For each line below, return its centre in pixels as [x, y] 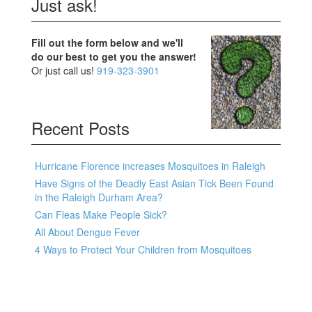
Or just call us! [64, 71]
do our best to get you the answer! [114, 57]
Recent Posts [80, 128]
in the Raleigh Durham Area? [99, 197]
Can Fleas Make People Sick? [101, 215]
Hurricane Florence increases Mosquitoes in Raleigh [150, 166]
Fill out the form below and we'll [107, 43]
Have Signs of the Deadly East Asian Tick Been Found [154, 184]
